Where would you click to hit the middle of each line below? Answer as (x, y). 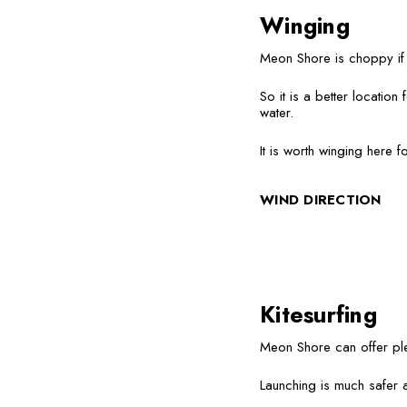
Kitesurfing (318, 314)
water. (277, 113)
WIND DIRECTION (321, 200)
